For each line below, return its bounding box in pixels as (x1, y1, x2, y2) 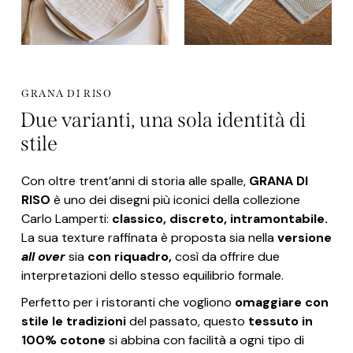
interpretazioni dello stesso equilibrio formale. (20, 267, 284, 284)
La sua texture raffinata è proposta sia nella (20, 229, 277, 247)
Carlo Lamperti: (20, 210, 112, 228)
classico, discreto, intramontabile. (111, 210, 328, 228)
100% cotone (20, 332, 106, 349)
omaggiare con (231, 294, 329, 311)
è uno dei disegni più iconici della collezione (50, 191, 300, 209)
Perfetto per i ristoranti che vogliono (20, 294, 232, 311)
